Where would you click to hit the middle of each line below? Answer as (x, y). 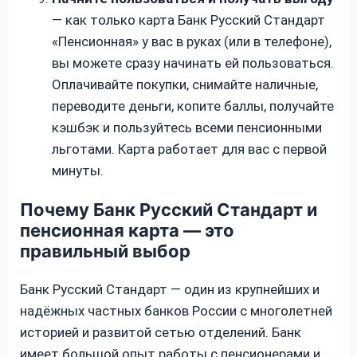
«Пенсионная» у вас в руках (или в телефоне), (192, 41)
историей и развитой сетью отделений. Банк (161, 332)
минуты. (78, 170)
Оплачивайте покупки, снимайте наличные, (185, 84)
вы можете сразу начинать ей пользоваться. (193, 63)
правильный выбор (105, 251)
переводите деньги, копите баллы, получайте (193, 106)
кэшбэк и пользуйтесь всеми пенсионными (187, 127)
